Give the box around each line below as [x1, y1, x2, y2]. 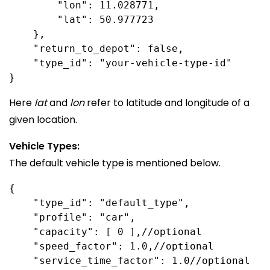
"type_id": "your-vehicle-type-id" [9, 57, 232, 69]
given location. [9, 113, 77, 127]
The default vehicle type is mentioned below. [9, 156, 221, 170]
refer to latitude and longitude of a [84, 96, 250, 110]
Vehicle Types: [9, 139, 80, 153]
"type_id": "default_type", [9, 197, 190, 209]
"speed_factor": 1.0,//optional [9, 240, 214, 252]
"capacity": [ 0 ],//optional [9, 226, 202, 237]
